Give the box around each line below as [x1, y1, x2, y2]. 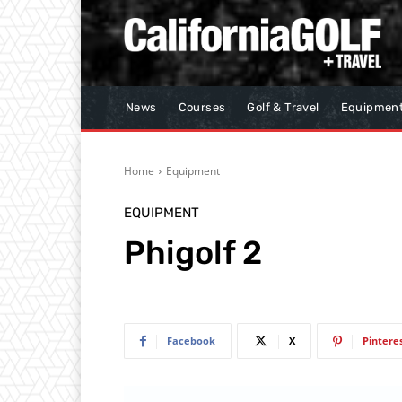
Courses [178, 100, 226, 115]
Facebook [167, 334, 215, 348]
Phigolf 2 [124, 233, 262, 273]
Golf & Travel [247, 100, 319, 115]
